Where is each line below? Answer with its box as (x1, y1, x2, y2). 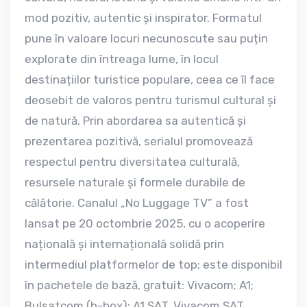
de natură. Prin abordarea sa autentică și (24, 114, 246, 128)
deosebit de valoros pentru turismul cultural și (24, 93, 276, 108)
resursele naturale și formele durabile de (24, 175, 245, 190)
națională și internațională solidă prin (24, 237, 224, 251)
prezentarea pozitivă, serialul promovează (24, 134, 253, 149)
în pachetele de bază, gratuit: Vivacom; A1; (24, 278, 254, 293)
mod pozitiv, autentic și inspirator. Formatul (24, 11, 262, 25)
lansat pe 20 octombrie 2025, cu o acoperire (24, 217, 265, 231)
